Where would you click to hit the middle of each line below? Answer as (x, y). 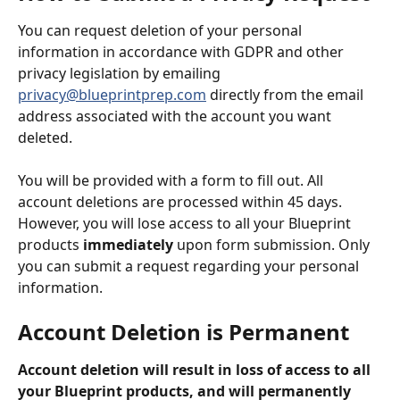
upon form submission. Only (273, 245)
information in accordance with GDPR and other (183, 52)
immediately (128, 245)
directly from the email (288, 95)
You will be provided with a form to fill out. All (172, 181)
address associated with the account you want (176, 116)
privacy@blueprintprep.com (112, 95)
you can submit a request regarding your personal (190, 267)
